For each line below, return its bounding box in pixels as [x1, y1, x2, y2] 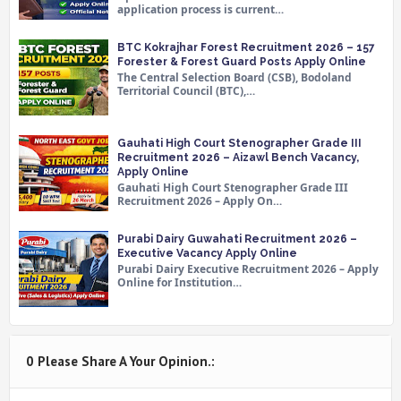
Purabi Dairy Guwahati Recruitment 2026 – [117, 232, 357, 245]
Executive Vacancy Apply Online [117, 246, 297, 260]
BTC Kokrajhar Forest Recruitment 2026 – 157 [117, 40, 375, 54]
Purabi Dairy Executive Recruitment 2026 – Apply [117, 260, 379, 277]
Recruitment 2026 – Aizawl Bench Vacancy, [117, 150, 359, 164]
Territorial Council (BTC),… [117, 82, 255, 98]
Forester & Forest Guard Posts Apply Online [117, 55, 366, 68]
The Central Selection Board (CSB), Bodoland [117, 69, 352, 85]
